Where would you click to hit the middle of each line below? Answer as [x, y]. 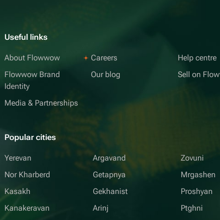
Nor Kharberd [27, 175]
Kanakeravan [27, 208]
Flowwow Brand [32, 74]
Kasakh [17, 191]
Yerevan [18, 158]
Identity [17, 86]
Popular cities [30, 137]
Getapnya [109, 175]
